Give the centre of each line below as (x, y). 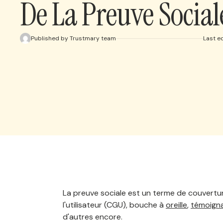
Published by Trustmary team (73, 38)
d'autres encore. (93, 217)
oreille (176, 205)
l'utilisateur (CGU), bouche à (114, 205)
